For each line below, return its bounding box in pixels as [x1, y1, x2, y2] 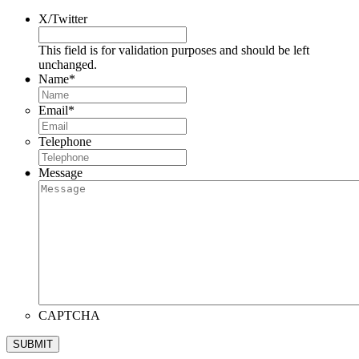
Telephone [38, 135, 91, 149]
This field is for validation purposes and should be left [38, 43, 309, 58]
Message [38, 166, 83, 180]
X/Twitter [38, 12, 87, 26]
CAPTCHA [38, 309, 100, 323]
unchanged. [38, 58, 97, 72]
